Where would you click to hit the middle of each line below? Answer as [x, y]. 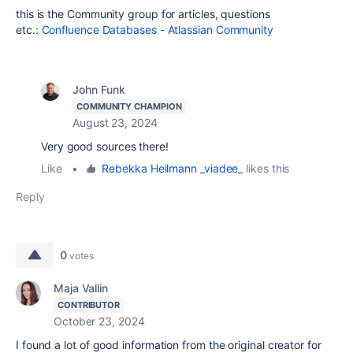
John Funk [99, 89]
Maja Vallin [81, 288]
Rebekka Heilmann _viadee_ [173, 168]
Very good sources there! [105, 146]
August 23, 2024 [115, 123]
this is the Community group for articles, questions [143, 14]
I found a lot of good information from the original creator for [169, 345]
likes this [266, 168]
